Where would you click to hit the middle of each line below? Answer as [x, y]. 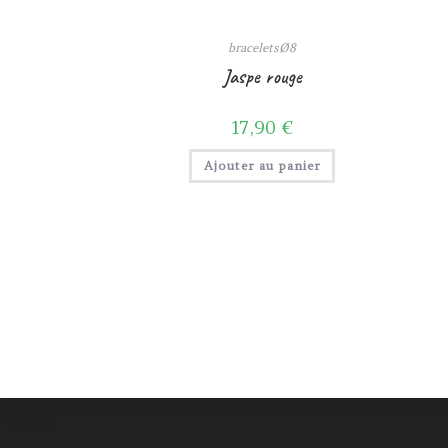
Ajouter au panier [262, 166]
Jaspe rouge [262, 77]
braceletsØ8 [262, 48]
